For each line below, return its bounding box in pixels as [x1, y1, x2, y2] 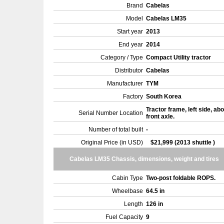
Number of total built [88, 126, 143, 133]
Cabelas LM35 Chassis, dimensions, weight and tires [69, 155, 219, 162]
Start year [117, 28, 143, 35]
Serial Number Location [78, 109, 143, 116]
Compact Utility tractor [146, 54, 212, 61]
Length [124, 200, 143, 207]
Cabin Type [112, 174, 143, 181]
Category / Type [100, 54, 143, 61]
